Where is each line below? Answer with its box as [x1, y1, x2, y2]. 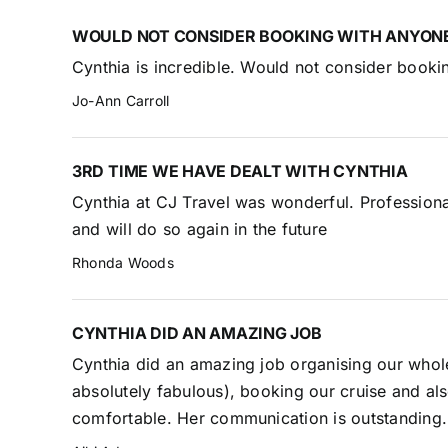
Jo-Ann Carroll [71, 92, 170, 109]
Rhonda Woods [71, 254, 174, 271]
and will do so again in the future [71, 219, 328, 239]
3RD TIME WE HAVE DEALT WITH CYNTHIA [71, 161, 408, 181]
